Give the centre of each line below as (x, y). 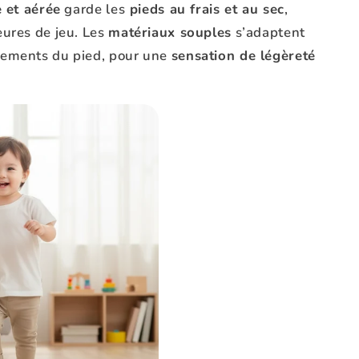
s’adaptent (268, 33)
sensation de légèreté (243, 56)
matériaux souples (170, 33)
